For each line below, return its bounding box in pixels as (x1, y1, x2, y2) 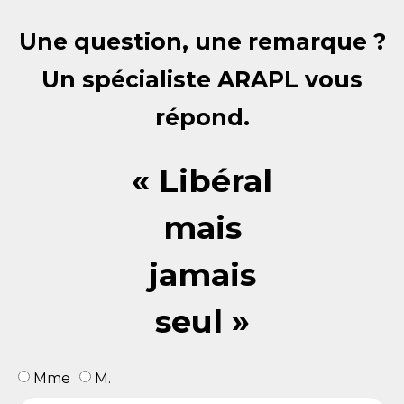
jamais (148, 255, 256, 295)
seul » (154, 302, 250, 342)
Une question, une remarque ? (18, 27, 386, 55)
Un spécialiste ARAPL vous (41, 65, 363, 93)
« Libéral (132, 161, 272, 201)
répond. (154, 103, 250, 131)
